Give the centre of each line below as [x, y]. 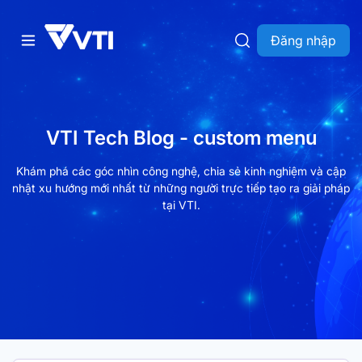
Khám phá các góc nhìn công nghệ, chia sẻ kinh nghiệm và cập [181, 170]
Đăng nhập [303, 40]
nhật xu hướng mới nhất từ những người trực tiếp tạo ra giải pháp [181, 187]
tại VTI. [181, 204]
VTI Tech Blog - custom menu [181, 137]
